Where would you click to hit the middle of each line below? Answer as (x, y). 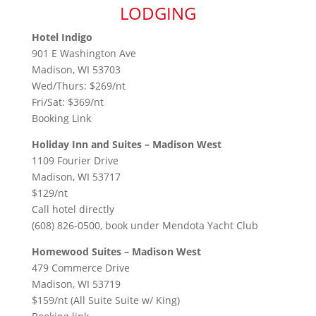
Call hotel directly (73, 209)
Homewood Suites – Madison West (116, 251)
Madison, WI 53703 (76, 69)
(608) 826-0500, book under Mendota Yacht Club (145, 225)
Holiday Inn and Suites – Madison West (126, 144)
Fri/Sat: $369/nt (67, 102)
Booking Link (61, 118)
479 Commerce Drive (80, 267)
